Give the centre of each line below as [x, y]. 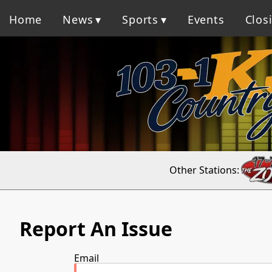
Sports [141, 19]
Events [206, 19]
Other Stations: [204, 170]
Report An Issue [96, 229]
